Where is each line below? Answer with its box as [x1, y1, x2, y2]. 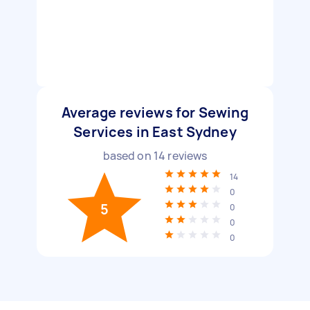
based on [102, 148, 154, 163]
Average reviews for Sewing [61, 103, 249, 122]
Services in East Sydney [73, 122, 237, 141]
